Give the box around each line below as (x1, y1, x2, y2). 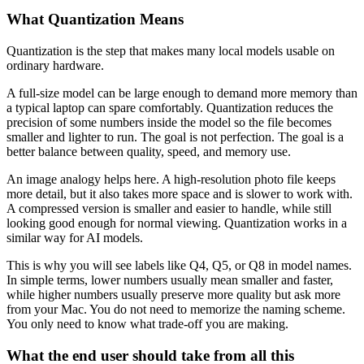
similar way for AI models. (6, 231, 143, 245)
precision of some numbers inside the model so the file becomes (6, 115, 331, 130)
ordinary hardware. (6, 58, 104, 73)
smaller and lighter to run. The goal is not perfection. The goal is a (6, 130, 344, 145)
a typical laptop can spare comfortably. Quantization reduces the (6, 101, 333, 115)
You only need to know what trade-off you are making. (6, 317, 288, 331)
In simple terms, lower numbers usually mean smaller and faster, (6, 273, 333, 288)
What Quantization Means (6, 11, 184, 28)
